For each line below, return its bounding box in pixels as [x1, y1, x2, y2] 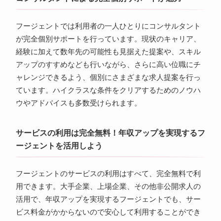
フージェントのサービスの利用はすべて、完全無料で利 [15, 170, 201, 178]
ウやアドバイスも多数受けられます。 [15, 99, 142, 108]
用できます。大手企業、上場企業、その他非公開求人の [15, 183, 201, 191]
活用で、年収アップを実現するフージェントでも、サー [15, 195, 201, 204]
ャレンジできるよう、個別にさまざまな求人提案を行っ [15, 74, 201, 82]
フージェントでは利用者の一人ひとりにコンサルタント [15, 22, 201, 31]
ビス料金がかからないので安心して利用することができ [15, 208, 201, 217]
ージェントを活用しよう [15, 142, 103, 150]
